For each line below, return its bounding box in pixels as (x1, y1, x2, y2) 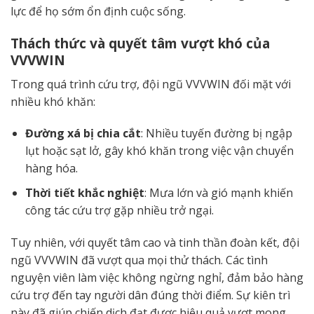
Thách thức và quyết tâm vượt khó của (11, 34, 270, 53)
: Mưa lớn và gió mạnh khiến (144, 185, 293, 201)
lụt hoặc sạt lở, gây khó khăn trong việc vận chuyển (25, 143, 294, 159)
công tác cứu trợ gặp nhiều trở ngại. (25, 203, 214, 219)
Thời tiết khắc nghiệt (25, 185, 144, 201)
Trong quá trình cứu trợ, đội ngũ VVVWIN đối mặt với (11, 76, 291, 92)
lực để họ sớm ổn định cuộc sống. (11, 4, 186, 20)
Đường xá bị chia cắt (25, 125, 141, 142)
